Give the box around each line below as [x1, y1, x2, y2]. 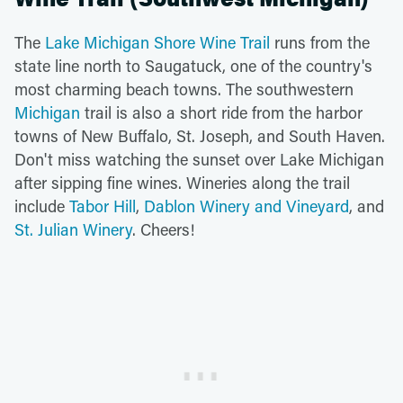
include [14, 194, 69, 217]
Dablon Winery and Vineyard [144, 194, 349, 217]
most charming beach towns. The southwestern [14, 77, 354, 100]
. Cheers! [132, 218, 194, 240]
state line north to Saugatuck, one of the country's [14, 54, 372, 76]
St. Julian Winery [14, 218, 132, 240]
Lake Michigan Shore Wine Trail [45, 31, 270, 53]
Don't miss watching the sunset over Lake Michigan [14, 148, 384, 170]
